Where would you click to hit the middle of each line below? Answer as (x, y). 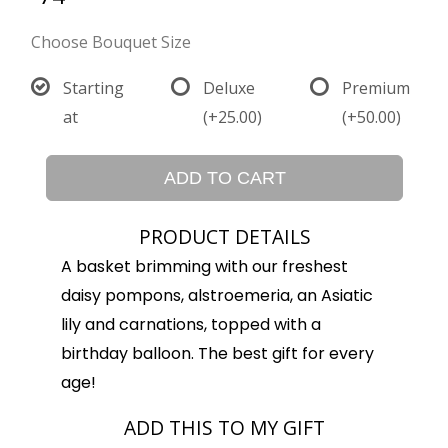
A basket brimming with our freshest (204, 266)
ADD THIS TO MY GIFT (224, 427)
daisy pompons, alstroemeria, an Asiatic (217, 295)
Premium (375, 88)
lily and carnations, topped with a (191, 324)
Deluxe (228, 88)
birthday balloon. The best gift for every (217, 353)
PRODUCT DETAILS (224, 236)
